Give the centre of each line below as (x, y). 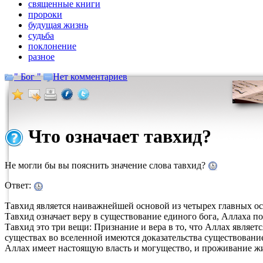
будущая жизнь (58, 25)
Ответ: (19, 186)
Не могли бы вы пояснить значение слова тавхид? (106, 165)
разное (41, 57)
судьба (41, 36)
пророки (45, 14)
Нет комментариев (90, 77)
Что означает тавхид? (117, 136)
